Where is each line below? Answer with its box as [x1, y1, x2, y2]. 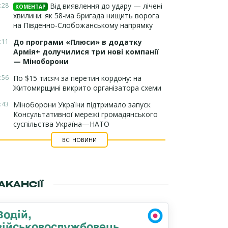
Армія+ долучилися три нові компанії [13, 47, 159, 56]
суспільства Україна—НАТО [13, 119, 109, 129]
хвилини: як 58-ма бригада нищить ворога [13, 11, 159, 20]
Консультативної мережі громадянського [13, 109, 158, 119]
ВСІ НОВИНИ [62, 136, 97, 144]
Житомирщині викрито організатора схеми [13, 83, 161, 93]
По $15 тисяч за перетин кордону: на [13, 73, 141, 83]
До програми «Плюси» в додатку [13, 37, 142, 47]
